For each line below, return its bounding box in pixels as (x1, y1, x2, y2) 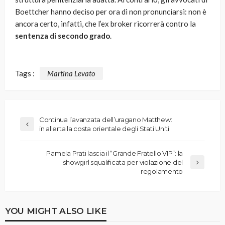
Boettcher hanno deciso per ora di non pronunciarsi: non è (15, 7, 206, 17)
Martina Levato (47, 68, 95, 78)
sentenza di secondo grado (15, 31, 110, 41)
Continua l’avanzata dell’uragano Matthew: (39, 115, 172, 124)
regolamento (140, 167, 183, 175)
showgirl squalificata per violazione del (63, 158, 183, 166)
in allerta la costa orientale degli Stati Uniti (39, 124, 169, 133)
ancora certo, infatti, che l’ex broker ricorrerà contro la (15, 19, 196, 29)
